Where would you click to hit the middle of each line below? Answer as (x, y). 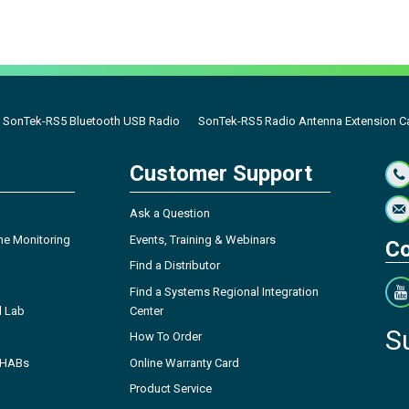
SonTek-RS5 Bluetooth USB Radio (91, 121)
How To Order (166, 337)
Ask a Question (170, 214)
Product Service (171, 389)
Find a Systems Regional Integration (224, 291)
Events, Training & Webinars (203, 239)
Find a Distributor (175, 266)
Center (147, 310)
